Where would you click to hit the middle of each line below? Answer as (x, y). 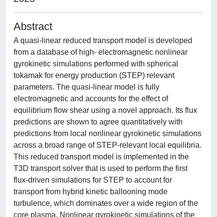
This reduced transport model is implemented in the (101, 157)
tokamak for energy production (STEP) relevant (94, 75)
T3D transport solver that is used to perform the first (101, 168)
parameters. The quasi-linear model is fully (86, 87)
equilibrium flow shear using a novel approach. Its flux (105, 110)
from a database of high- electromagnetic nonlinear (101, 52)
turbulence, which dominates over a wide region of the (106, 203)
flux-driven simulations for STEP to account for (93, 180)
